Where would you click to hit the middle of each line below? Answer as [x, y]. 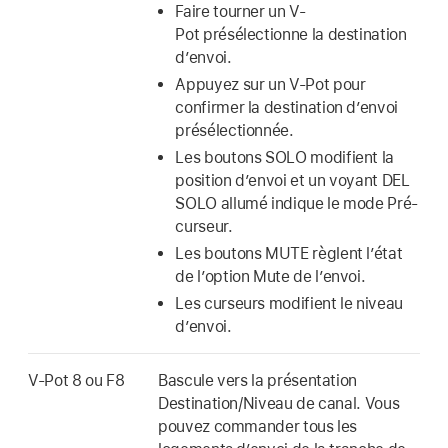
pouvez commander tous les [258, 426]
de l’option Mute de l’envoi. [270, 276]
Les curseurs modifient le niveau [289, 303]
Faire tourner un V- [240, 12]
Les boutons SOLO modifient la [285, 157]
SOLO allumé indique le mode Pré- [296, 203]
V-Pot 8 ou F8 [76, 380]
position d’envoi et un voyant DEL [292, 180]
